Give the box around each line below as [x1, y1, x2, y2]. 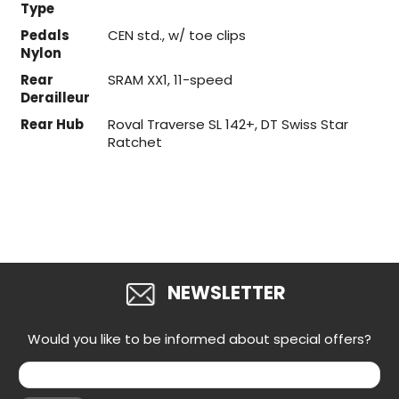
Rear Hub [20, 115, 84, 134]
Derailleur [20, 88, 90, 108]
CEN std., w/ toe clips [107, 26, 246, 45]
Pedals [20, 26, 69, 45]
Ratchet [107, 133, 162, 152]
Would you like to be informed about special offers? [28, 330, 371, 349]
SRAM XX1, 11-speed [107, 70, 232, 90]
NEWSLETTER [167, 280, 286, 306]
